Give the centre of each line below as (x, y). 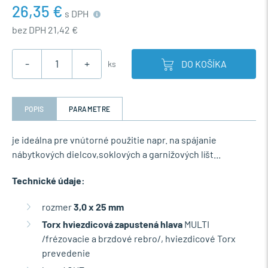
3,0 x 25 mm (99, 206)
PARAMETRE (89, 109)
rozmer (58, 206)
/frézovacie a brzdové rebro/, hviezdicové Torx (139, 238)
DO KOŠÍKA (204, 63)
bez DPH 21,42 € (45, 29)
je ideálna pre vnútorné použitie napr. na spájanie (114, 139)
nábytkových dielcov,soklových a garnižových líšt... (116, 154)
